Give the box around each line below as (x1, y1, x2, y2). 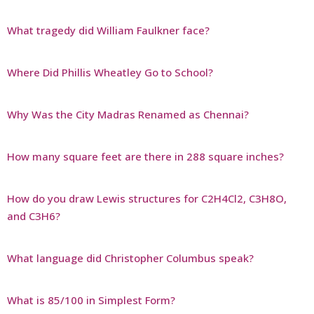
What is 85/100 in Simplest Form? (7, 292, 175, 307)
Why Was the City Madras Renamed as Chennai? (7, 107, 249, 121)
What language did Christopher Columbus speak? (7, 250, 254, 265)
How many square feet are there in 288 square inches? (7, 149, 284, 163)
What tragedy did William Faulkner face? (7, 22, 210, 37)
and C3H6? (7, 208, 60, 223)
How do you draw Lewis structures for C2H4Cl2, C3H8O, (7, 191, 287, 205)
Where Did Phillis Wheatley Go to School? (7, 64, 213, 79)
